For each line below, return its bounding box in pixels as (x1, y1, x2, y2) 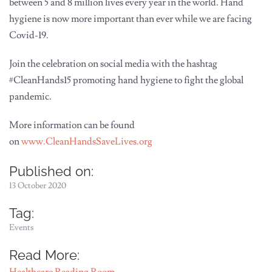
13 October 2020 (9, 180, 66, 192)
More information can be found (9, 119, 135, 132)
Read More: (9, 247, 80, 263)
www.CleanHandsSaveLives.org (21, 135, 152, 148)
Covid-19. (9, 29, 49, 42)
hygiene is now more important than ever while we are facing (9, 13, 252, 25)
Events (9, 222, 34, 234)
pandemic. (9, 90, 52, 103)
